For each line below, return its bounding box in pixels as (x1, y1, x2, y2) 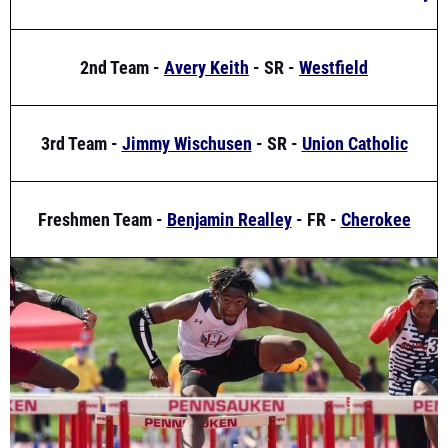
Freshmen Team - (37, 168, 167, 190)
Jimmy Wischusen (121, 92, 252, 114)
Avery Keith (164, 16, 249, 38)
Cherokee (340, 168, 411, 190)
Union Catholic (301, 92, 408, 114)
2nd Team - (80, 16, 164, 38)
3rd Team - (40, 92, 122, 114)
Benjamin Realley (166, 168, 292, 190)
